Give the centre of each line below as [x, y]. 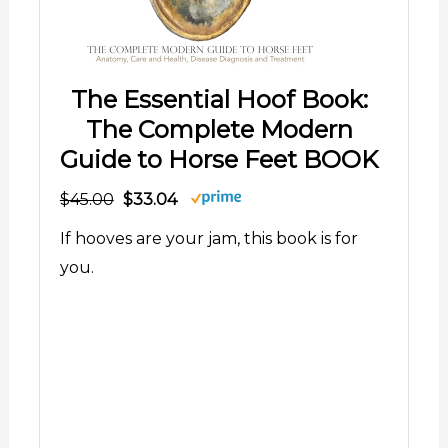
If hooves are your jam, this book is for [208, 238]
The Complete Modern [219, 129]
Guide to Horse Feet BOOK [219, 159]
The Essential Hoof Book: [219, 99]
